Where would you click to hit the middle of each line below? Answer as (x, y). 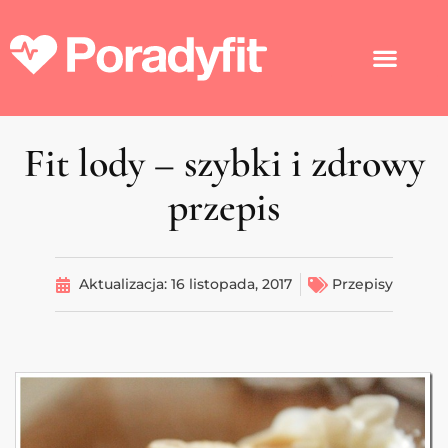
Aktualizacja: (125, 284)
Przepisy (362, 284)
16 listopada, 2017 (231, 284)
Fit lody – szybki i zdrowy (224, 163)
